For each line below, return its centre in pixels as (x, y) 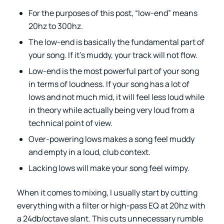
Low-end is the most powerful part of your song (113, 71)
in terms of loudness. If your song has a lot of (109, 84)
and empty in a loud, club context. (89, 152)
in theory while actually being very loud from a (111, 110)
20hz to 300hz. (55, 26)
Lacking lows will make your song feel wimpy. (109, 168)
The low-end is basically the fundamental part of (116, 42)
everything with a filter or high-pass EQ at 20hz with (111, 206)
